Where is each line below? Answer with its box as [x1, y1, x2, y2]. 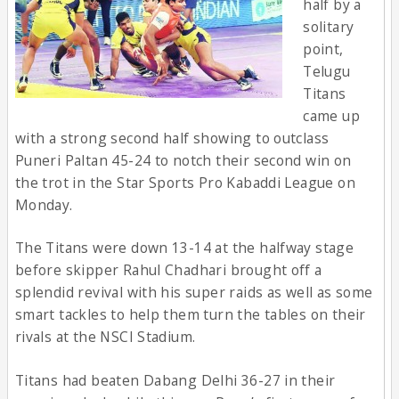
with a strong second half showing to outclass [14, 127, 330, 148]
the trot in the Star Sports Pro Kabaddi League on [14, 172, 356, 192]
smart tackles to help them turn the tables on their [14, 305, 366, 325]
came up [303, 105, 361, 126]
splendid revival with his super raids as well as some [14, 282, 373, 303]
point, [303, 38, 344, 59]
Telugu [303, 61, 351, 81]
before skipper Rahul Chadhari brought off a [14, 260, 322, 281]
